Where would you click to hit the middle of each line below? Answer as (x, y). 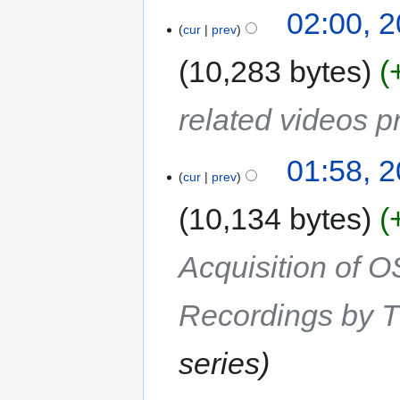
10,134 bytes (275, 219)
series (220, 364)
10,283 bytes (275, 71)
